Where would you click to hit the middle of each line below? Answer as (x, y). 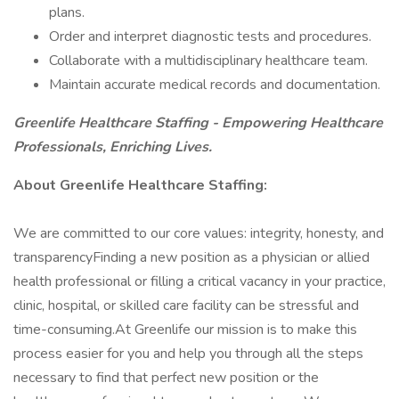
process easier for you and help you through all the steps (188, 354)
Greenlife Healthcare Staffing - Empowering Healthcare (198, 123)
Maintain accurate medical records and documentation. (215, 85)
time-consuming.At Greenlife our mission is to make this (185, 330)
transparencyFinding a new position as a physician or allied (191, 257)
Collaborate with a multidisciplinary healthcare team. (208, 61)
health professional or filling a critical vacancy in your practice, (199, 281)
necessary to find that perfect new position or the (166, 378)
